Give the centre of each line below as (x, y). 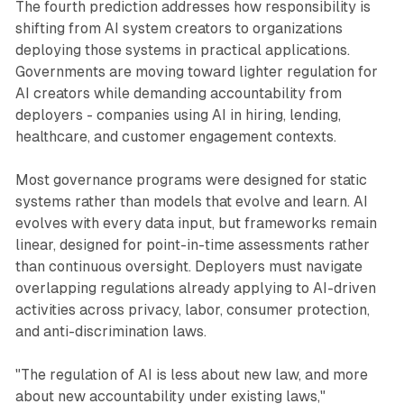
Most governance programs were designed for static (191, 179)
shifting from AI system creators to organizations (179, 28)
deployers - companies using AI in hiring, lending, (178, 115)
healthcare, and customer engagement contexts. (175, 136)
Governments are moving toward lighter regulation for (196, 71)
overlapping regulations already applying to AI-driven (195, 288)
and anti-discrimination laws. (110, 331)
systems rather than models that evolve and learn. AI (191, 201)
